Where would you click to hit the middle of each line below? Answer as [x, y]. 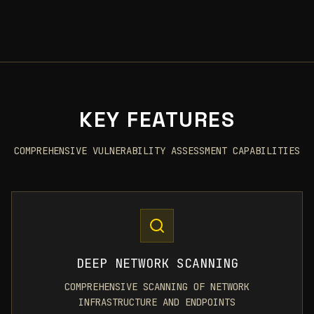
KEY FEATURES [157, 120]
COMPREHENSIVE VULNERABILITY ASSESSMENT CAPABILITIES [157, 151]
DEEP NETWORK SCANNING [157, 263]
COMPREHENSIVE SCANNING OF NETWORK [157, 287]
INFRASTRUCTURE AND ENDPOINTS [157, 302]
